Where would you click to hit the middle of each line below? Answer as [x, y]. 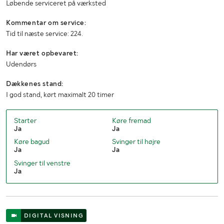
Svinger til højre [136, 142]
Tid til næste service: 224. [44, 34]
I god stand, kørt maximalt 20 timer [60, 95]
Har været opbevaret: [42, 53]
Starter [25, 121]
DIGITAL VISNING [54, 215]
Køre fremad [131, 121]
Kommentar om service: [46, 23]
